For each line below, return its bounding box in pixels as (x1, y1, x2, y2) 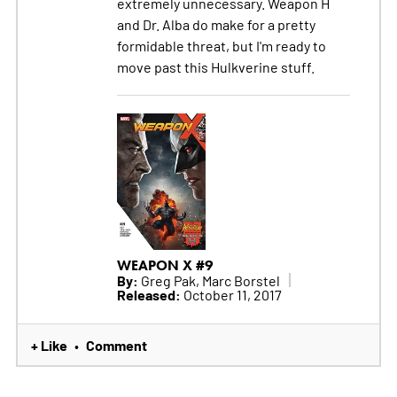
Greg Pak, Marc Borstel (137, 270, 280, 289)
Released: (116, 284, 181, 304)
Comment (85, 334, 147, 354)
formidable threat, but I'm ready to (116, 35, 326, 54)
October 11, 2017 (180, 284, 282, 303)
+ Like (30, 334, 67, 354)
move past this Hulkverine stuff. (116, 57, 315, 75)
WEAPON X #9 (116, 256, 214, 274)
